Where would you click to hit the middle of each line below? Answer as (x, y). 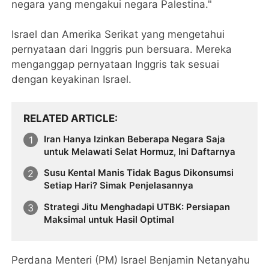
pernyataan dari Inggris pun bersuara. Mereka (122, 49)
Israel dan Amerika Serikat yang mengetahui (118, 34)
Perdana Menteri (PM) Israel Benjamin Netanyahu (131, 260)
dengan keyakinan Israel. (72, 79)
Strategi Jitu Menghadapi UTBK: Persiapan (137, 207)
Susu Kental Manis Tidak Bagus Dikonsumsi (139, 173)
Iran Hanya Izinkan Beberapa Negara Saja (135, 139)
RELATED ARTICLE (69, 118)
